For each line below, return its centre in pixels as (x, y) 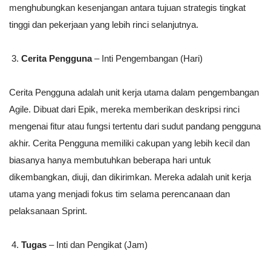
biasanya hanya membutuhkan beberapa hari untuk (110, 160)
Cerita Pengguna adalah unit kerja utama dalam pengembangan (134, 93)
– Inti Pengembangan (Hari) (147, 59)
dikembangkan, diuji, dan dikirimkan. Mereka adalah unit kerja (130, 177)
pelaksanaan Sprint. (48, 211)
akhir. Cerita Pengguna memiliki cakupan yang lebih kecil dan (129, 143)
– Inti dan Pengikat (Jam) (97, 245)
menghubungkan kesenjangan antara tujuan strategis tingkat (127, 8)
